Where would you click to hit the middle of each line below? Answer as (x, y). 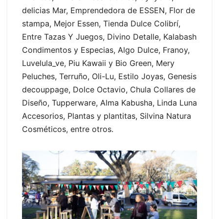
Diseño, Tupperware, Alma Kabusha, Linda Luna (109, 103)
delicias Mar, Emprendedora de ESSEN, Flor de (109, 11)
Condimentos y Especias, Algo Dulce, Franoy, (106, 50)
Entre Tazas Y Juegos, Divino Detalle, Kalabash (109, 37)
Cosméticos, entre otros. (69, 129)
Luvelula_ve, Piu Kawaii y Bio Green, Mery (98, 63)
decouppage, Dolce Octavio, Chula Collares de (109, 90)
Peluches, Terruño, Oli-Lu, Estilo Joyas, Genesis (109, 77)
